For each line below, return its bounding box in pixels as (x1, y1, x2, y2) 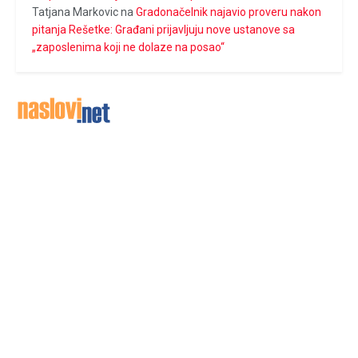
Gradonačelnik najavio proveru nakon (136, 5, 321, 18)
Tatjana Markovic (32, 5, 118, 18)
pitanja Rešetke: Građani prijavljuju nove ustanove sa (32, 22, 295, 36)
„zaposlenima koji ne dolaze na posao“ (32, 40, 225, 54)
